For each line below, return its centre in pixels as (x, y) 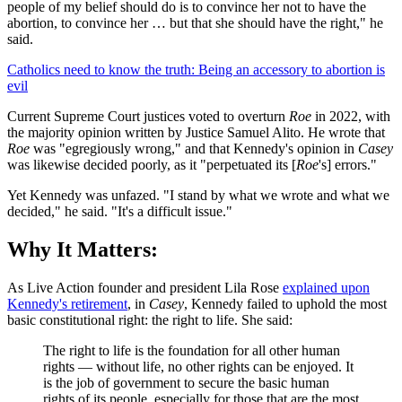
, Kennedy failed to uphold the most (285, 303)
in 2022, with (353, 117)
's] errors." (348, 165)
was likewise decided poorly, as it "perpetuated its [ (152, 165)
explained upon (326, 287)
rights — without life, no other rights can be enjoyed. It (198, 366)
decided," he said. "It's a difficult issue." (120, 212)
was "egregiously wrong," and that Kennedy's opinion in (194, 149)
